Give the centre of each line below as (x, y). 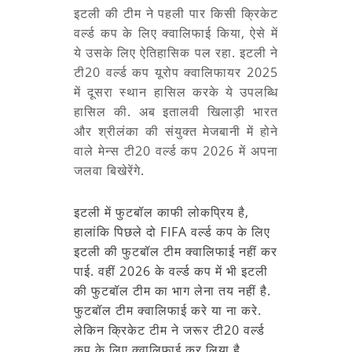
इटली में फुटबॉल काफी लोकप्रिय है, (161, 212)
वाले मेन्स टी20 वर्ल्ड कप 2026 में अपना (176, 150)
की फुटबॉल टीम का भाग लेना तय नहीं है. (172, 290)
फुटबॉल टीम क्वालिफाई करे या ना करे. (168, 310)
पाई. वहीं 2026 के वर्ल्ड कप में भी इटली (171, 271)
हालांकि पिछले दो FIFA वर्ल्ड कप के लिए (172, 231)
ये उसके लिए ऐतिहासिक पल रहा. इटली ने (176, 52)
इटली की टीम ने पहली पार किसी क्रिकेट (176, 13)
